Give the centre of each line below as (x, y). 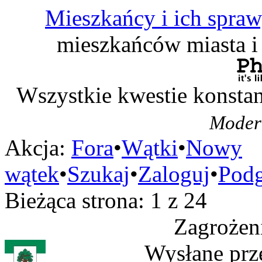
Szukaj (99, 174)
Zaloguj (174, 174)
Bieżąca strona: (77, 200)
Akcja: (35, 148)
